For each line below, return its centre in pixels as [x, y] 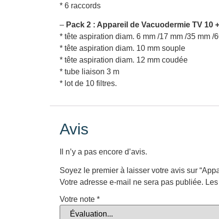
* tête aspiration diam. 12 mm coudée [124, 60]
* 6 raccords [80, 6]
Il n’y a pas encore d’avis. [103, 152]
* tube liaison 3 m [89, 71]
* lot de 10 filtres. [88, 83]
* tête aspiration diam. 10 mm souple [122, 48]
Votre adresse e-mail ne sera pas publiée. [131, 182]
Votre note [78, 199]
